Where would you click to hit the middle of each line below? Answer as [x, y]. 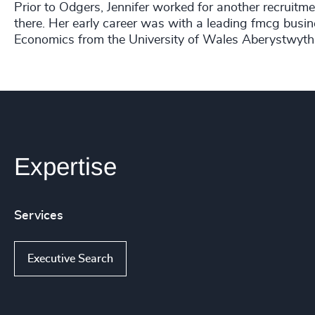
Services [39, 216]
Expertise [65, 166]
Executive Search [70, 258]
